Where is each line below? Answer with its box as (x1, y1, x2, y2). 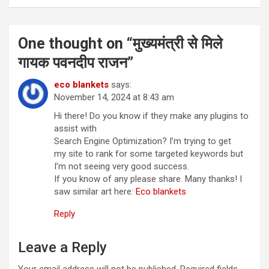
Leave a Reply (18, 238, 107, 256)
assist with (54, 122, 97, 134)
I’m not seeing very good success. (54, 160, 189, 172)
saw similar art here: (54, 186, 136, 197)
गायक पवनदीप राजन (18, 53, 127, 71)
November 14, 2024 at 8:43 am (54, 91, 174, 103)
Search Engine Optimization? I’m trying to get (54, 135, 231, 147)
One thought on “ (18, 34, 133, 52)
